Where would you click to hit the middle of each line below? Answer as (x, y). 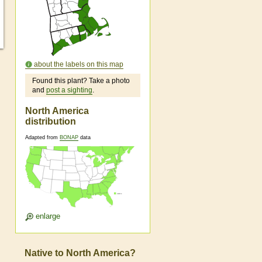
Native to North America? (80, 253)
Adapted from (42, 138)
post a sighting (69, 90)
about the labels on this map (79, 64)
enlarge (47, 216)
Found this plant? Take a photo (81, 80)
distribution (51, 121)
